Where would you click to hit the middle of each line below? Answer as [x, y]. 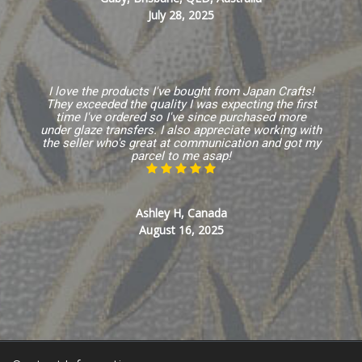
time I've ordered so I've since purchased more [181, 118]
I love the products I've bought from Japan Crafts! [181, 92]
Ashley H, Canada [181, 213]
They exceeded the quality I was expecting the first [181, 105]
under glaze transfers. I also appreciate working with [181, 130]
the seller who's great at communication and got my [181, 143]
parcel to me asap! [181, 156]
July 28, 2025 [181, 15]
